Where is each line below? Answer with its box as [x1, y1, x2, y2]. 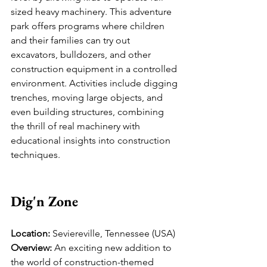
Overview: [11, 242, 52, 254]
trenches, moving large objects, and [11, 92, 165, 104]
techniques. [11, 149, 60, 161]
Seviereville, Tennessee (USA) [50, 228, 175, 240]
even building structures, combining [11, 106, 166, 118]
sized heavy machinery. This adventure [11, 6, 174, 18]
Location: [11, 228, 50, 240]
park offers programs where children [11, 20, 167, 32]
